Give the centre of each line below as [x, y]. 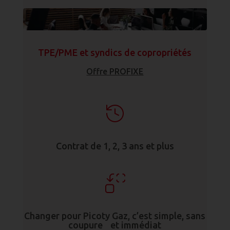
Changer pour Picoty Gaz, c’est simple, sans [115, 215]
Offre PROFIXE [115, 71]
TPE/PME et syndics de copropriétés [115, 52]
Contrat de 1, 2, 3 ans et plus [115, 146]
